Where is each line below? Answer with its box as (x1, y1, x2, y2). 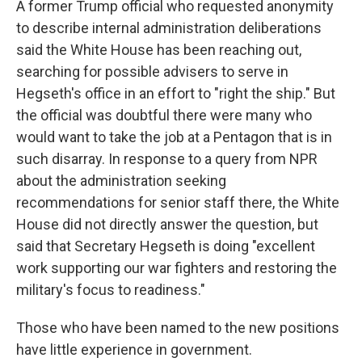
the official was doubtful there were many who (16, 107, 312, 124)
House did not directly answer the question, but (16, 216, 318, 233)
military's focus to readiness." (16, 281, 205, 298)
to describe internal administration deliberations (16, 19, 322, 36)
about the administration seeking (16, 172, 226, 189)
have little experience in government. (16, 341, 252, 358)
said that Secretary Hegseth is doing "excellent (16, 238, 315, 255)
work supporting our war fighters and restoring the (16, 259, 337, 276)
